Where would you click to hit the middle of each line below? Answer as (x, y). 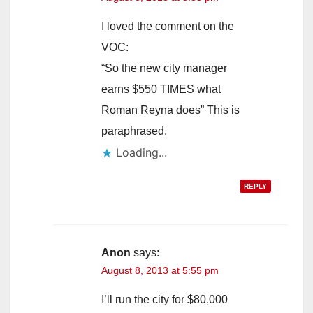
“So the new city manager (164, 68)
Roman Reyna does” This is (170, 110)
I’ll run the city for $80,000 (165, 299)
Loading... (141, 152)
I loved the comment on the (168, 26)
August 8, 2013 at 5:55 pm (160, 270)
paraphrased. (134, 131)
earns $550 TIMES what (161, 89)
